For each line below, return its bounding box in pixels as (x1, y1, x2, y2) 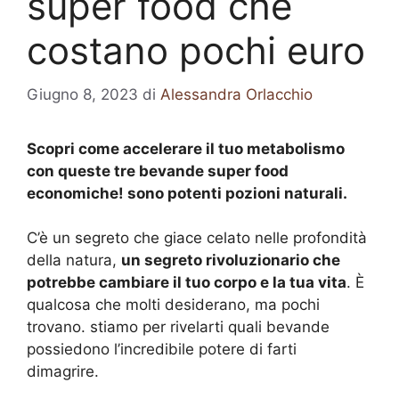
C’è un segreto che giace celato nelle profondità (27, 229, 367, 247)
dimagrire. (27, 362, 99, 380)
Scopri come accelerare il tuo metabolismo (27, 139, 345, 158)
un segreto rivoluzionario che (121, 251, 340, 269)
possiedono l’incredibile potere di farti (27, 340, 297, 358)
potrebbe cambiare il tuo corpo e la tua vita (27, 273, 346, 291)
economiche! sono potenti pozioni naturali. (27, 183, 347, 202)
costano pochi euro (27, 28, 365, 73)
